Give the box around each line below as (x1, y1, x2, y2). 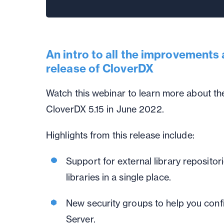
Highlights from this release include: (46, 129, 194, 141)
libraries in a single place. (66, 171, 171, 183)
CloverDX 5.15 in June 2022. (46, 103, 164, 115)
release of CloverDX (46, 61, 153, 75)
